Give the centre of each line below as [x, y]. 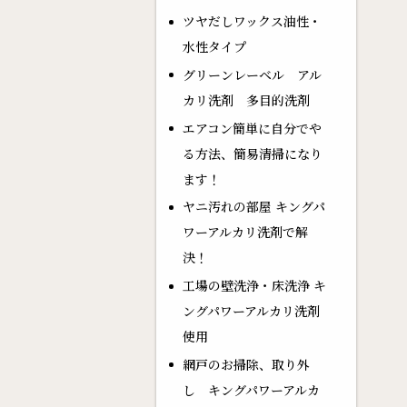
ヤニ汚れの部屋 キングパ [253, 207]
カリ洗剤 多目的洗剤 [246, 99]
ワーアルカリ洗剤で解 [245, 232]
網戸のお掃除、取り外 [246, 364]
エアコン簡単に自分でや [252, 128]
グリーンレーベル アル [252, 74]
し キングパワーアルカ [251, 389]
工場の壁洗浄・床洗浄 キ [254, 286]
